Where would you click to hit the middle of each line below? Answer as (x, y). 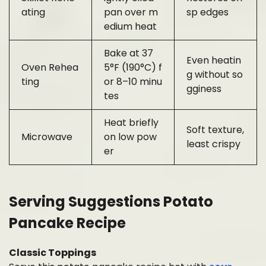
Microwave (47, 137)
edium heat (130, 27)
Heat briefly (131, 123)
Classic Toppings (53, 253)
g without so (215, 75)
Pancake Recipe (67, 223)
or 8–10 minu (133, 82)
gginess (204, 89)
